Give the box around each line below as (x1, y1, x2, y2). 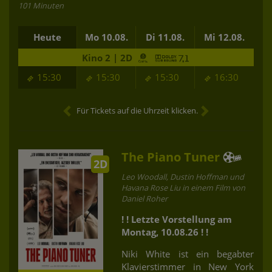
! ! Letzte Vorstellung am (121, 212, 232, 225)
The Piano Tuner (121, 148, 220, 165)
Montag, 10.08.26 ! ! (121, 225, 208, 238)
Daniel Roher (121, 192, 168, 204)
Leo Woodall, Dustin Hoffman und (121, 171, 244, 182)
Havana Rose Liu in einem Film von (121, 182, 245, 193)
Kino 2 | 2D (81, 51, 135, 64)
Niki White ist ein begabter (121, 247, 254, 260)
